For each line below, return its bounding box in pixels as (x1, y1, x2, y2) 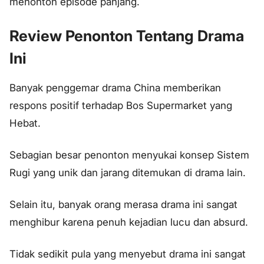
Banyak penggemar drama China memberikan (9, 82, 221, 94)
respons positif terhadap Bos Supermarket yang (9, 100, 232, 112)
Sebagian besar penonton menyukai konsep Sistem (9, 149, 249, 161)
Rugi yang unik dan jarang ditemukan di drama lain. (9, 167, 246, 179)
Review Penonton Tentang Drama (9, 27, 244, 45)
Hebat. (9, 117, 41, 130)
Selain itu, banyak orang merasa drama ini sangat (9, 198, 237, 210)
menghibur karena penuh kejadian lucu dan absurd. (9, 216, 248, 228)
